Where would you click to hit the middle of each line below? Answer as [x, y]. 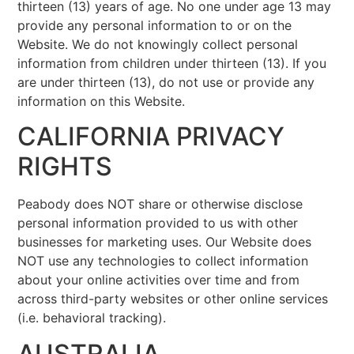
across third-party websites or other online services [173, 299]
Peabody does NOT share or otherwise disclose [160, 204]
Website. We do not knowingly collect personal [158, 45]
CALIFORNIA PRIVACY [151, 137]
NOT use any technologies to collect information [163, 261]
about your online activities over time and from [159, 280]
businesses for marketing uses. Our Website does [165, 242]
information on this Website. [102, 102]
